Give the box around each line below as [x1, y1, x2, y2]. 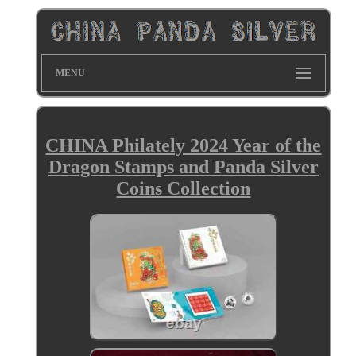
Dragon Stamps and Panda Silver [48, 156, 319, 177]
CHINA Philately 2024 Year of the [45, 134, 322, 156]
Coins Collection [116, 177, 251, 199]
